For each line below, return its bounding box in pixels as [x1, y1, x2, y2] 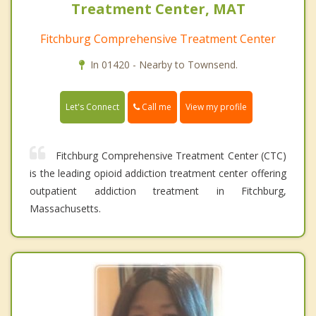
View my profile [186, 100, 247, 113]
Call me [140, 100, 171, 113]
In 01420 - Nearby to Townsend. [90, 57, 238, 71]
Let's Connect [66, 100, 119, 113]
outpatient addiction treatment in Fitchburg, [30, 183, 286, 197]
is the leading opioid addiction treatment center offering [30, 166, 286, 180]
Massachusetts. [30, 201, 101, 215]
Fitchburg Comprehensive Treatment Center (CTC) [56, 148, 286, 162]
